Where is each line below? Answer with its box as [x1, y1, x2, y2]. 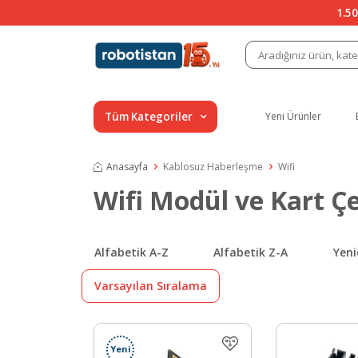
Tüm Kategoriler [104, 109, 193, 124]
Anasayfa [106, 159, 148, 173]
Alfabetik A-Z [94, 244, 169, 260]
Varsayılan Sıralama [94, 277, 207, 293]
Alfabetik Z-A [213, 244, 288, 260]
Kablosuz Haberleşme [163, 159, 263, 173]
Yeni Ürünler [265, 109, 322, 123]
